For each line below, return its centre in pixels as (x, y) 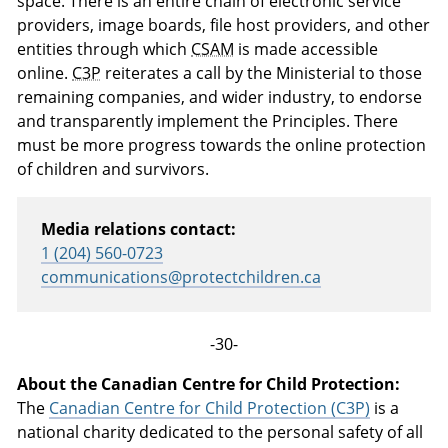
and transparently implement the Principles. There (208, 120)
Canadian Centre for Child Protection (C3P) (210, 408)
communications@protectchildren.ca (181, 276)
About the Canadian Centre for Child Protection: (209, 384)
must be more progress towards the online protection (222, 144)
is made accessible (306, 48)
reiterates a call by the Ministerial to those (262, 72)
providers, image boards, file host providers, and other (224, 24)
